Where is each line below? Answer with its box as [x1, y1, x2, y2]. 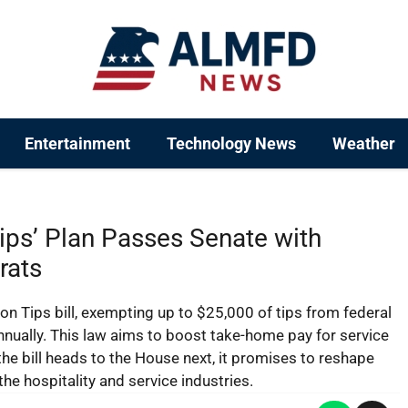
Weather [332, 134, 395, 153]
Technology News [167, 134, 296, 153]
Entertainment [25, 134, 130, 153]
